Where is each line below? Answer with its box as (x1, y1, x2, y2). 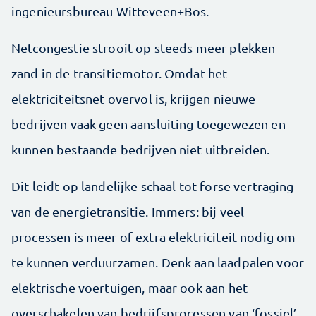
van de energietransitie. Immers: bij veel (11, 204, 245, 219)
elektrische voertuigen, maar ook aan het (11, 280, 248, 296)
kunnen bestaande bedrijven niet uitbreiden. (11, 142, 270, 157)
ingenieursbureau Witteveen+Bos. (11, 4, 212, 19)
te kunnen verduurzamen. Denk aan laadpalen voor (11, 255, 305, 270)
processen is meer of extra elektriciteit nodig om (11, 229, 296, 245)
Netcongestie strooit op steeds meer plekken (11, 40, 276, 56)
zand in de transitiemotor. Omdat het (11, 66, 228, 81)
